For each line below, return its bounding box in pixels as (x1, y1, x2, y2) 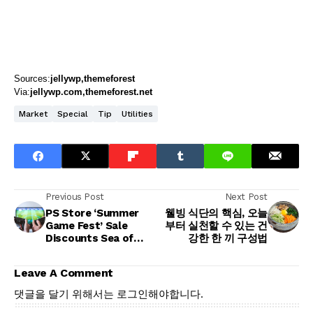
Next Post (224, 191, 268, 202)
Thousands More (45, 256, 133, 270)
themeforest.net (85, 86, 152, 97)
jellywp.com (30, 86, 82, 97)
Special (57, 108, 88, 119)
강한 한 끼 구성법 (188, 231, 268, 245)
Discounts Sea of (45, 231, 134, 245)
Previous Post (45, 191, 104, 202)
